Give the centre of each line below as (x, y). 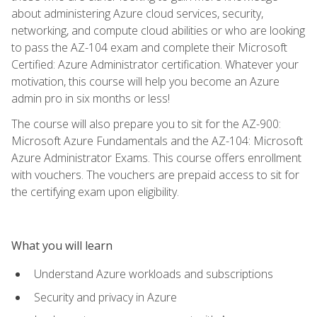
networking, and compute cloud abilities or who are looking (158, 30)
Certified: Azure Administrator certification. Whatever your (155, 64)
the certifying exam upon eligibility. (95, 191)
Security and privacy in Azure (105, 297)
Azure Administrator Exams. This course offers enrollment (156, 157)
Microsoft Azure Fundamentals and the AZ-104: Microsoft (157, 140)
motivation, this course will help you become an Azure (145, 81)
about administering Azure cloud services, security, (137, 13)
